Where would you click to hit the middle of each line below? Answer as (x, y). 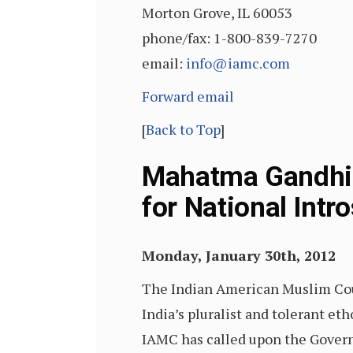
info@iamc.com (238, 63)
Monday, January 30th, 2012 (239, 255)
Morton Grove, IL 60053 (217, 13)
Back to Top (183, 129)
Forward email (188, 96)
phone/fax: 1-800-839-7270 (229, 38)
